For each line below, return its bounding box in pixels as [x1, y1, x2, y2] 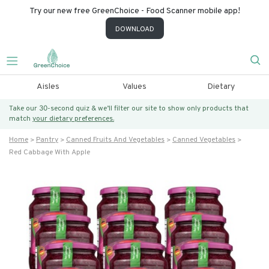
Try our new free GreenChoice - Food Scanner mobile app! [29, 6, 240, 16]
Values [122, 82, 147, 92]
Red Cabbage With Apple [9, 148, 90, 157]
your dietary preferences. [32, 114, 114, 124]
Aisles [36, 82, 59, 92]
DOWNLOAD [115, 25, 154, 34]
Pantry [36, 135, 58, 145]
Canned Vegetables [172, 135, 235, 145]
